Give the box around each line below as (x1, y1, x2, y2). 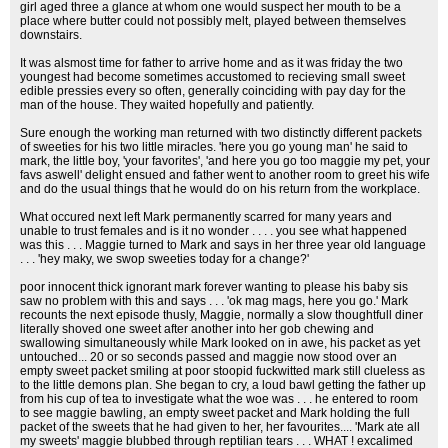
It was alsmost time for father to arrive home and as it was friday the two (20, 56, 403, 70)
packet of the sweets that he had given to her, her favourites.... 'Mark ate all (20, 420, 420, 434)
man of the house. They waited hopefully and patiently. (20, 98, 314, 112)
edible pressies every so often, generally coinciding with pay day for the (20, 84, 406, 98)
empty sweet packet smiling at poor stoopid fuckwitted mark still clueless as (20, 364, 425, 378)
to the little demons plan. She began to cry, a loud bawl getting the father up (20, 378, 426, 392)
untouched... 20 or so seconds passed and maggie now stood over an (20, 350, 397, 364)
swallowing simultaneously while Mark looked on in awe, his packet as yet (20, 336, 420, 350)
